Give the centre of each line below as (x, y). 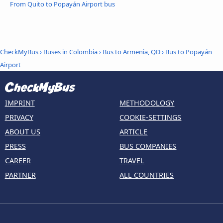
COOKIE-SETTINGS (151, 117)
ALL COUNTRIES (147, 175)
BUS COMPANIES (148, 146)
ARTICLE (134, 132)
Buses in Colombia (70, 52)
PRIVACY (19, 117)
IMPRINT (20, 103)
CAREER (18, 161)
